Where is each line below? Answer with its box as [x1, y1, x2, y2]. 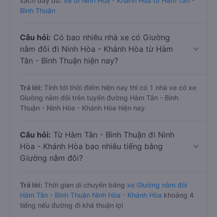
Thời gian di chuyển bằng [42, 181, 127, 189]
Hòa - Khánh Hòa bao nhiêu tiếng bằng [20, 141, 163, 151]
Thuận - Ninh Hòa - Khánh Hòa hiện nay [20, 104, 145, 112]
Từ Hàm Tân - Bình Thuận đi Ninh [51, 130, 174, 139]
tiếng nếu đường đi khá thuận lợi [20, 201, 123, 209]
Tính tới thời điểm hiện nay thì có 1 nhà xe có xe [42, 83, 196, 92]
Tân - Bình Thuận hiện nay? [20, 56, 118, 65]
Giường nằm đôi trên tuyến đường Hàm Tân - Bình [20, 93, 178, 102]
